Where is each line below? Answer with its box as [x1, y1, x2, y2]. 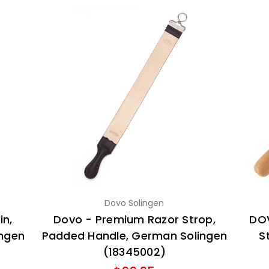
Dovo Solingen [104, 196, 165, 209]
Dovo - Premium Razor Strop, [53, 211, 216, 227]
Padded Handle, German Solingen [41, 228, 228, 243]
